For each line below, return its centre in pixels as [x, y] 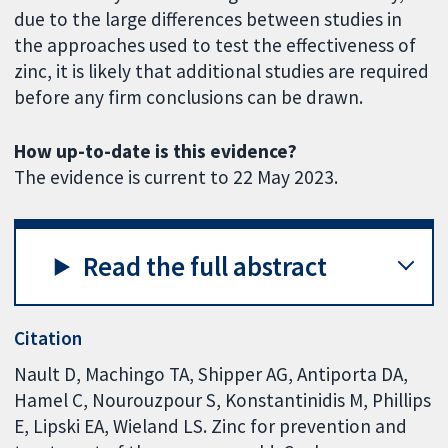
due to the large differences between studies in [208, 18]
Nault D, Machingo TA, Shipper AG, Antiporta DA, [211, 373]
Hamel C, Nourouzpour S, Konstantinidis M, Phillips [223, 399]
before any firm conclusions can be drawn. [189, 96]
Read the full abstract [205, 266]
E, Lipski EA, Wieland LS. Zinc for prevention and [211, 425]
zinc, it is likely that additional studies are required [222, 70]
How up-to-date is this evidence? [156, 151]
